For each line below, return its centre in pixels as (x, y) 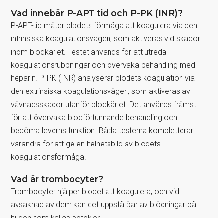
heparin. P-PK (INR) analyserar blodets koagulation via (103, 78)
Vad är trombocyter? (57, 179)
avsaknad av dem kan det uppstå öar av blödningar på (104, 204)
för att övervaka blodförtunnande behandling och (94, 117)
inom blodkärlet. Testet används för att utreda (89, 52)
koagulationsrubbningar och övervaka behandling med (103, 65)
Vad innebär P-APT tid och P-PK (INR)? (97, 13)
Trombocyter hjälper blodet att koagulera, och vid (95, 191)
